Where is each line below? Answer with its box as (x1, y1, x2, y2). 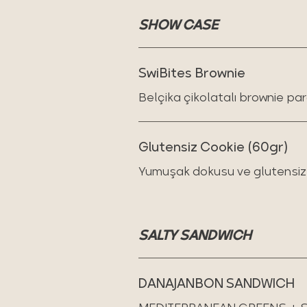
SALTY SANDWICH (138, 223, 251, 247)
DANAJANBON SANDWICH (138, 271, 295, 295)
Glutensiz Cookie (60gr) (138, 135, 288, 158)
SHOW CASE (138, 13, 218, 36)
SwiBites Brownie (138, 61, 245, 84)
